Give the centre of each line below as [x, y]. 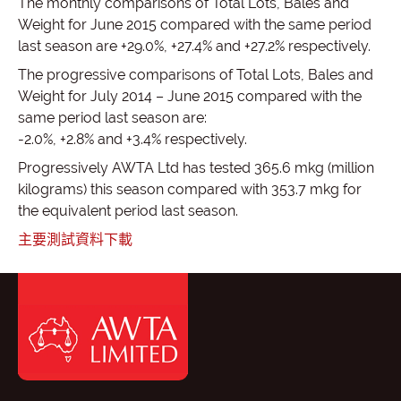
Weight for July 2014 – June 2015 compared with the [190, 96]
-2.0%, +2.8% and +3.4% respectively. [132, 139]
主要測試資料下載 [75, 239]
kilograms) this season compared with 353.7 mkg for [190, 189]
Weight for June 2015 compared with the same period [195, 25]
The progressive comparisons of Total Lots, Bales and [196, 75]
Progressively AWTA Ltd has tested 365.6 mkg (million [196, 168]
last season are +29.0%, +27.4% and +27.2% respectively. [194, 46]
